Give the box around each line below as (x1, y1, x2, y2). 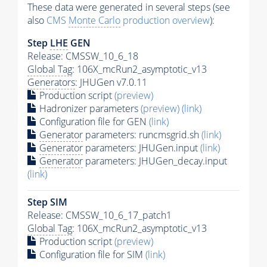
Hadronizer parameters (37, 101, 141, 115)
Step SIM (27, 195, 67, 209)
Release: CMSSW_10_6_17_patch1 (27, 208, 172, 222)
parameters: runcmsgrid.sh (83, 128, 201, 141)
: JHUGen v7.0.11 (75, 75, 147, 89)
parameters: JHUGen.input (83, 141, 200, 154)
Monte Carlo (69, 13, 120, 27)
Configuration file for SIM (37, 247, 145, 261)
